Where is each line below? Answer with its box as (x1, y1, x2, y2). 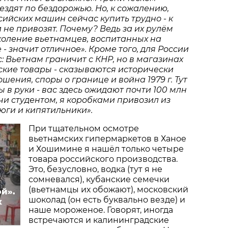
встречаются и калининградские (28, 215, 169, 225)
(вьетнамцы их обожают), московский (28, 184, 188, 194)
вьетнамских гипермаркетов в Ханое (28, 133, 186, 144)
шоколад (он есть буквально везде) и (28, 194, 185, 205)
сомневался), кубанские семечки (28, 174, 169, 184)
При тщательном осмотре (28, 123, 139, 133)
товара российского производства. (28, 154, 178, 164)
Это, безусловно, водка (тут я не (28, 164, 162, 174)
